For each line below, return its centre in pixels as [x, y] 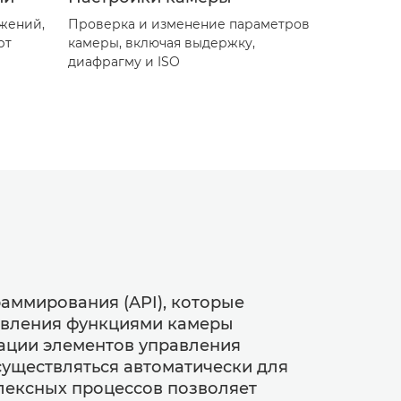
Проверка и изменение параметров [189, 24]
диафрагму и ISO [124, 62]
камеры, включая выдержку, [162, 43]
